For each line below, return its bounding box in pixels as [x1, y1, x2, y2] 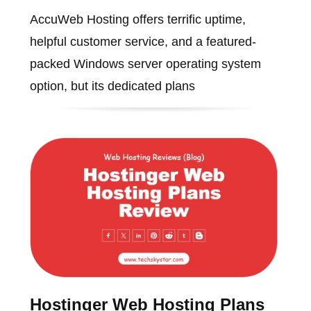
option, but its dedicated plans [29, 79, 195, 94]
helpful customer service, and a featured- [29, 35, 256, 49]
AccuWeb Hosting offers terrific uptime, [29, 12, 246, 27]
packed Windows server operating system [29, 57, 261, 72]
